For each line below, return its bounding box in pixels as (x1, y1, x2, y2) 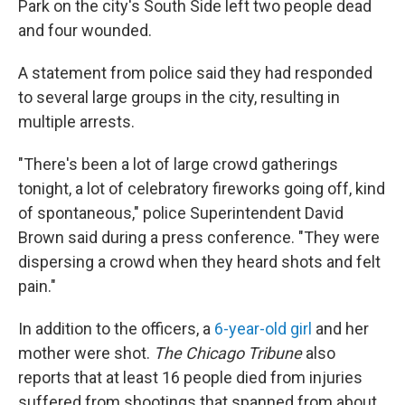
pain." (18, 277, 56, 296)
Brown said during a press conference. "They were (18, 228, 380, 247)
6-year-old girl (214, 319, 312, 338)
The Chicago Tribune (154, 344, 302, 363)
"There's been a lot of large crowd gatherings (18, 155, 338, 174)
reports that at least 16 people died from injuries (18, 368, 363, 387)
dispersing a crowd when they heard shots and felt (18, 252, 381, 271)
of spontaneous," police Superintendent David (18, 203, 344, 222)
